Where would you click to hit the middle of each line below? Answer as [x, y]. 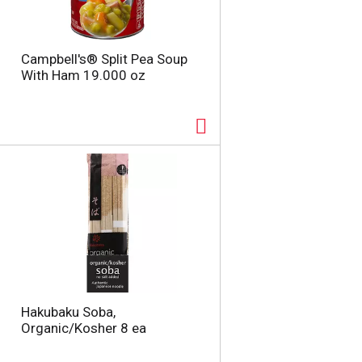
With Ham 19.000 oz [83, 75]
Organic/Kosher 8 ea [83, 328]
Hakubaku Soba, [68, 312]
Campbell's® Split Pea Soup [104, 59]
